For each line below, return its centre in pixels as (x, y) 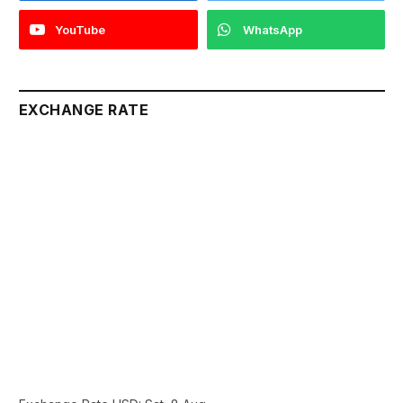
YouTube (80, 30)
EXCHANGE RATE (84, 110)
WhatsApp (272, 30)
